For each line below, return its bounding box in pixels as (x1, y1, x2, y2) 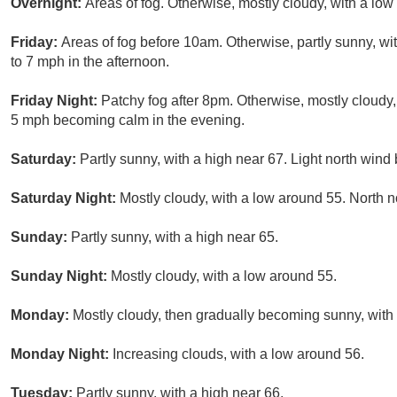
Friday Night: (11, 93, 101, 109)
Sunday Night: (11, 269, 111, 284)
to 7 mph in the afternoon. (11, 54, 169, 70)
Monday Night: (11, 346, 113, 362)
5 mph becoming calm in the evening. (11, 113, 245, 128)
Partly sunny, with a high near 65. (71, 230, 278, 245)
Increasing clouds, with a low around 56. (113, 346, 364, 362)
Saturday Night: (11, 191, 120, 206)
